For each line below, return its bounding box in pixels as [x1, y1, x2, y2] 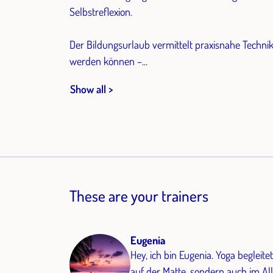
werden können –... [69, 54, 147, 68]
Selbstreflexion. [69, 5, 132, 19]
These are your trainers [69, 185, 208, 205]
